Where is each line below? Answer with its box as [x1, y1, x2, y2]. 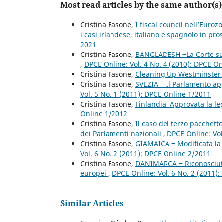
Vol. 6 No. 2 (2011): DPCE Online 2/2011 [80, 149, 211, 159]
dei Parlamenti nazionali [80, 129, 163, 139]
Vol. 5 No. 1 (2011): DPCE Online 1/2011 [80, 89, 211, 99]
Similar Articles [60, 198, 124, 209]
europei [80, 168, 108, 178]
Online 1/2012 [80, 109, 127, 119]
